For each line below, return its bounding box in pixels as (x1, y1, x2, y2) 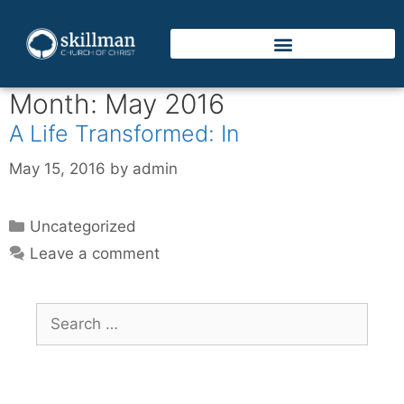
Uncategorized (30, 216, 137, 235)
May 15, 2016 (9, 159, 106, 178)
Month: (9, 87, 105, 121)
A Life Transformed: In (9, 120, 239, 148)
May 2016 (105, 87, 225, 121)
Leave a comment (30, 243, 161, 262)
